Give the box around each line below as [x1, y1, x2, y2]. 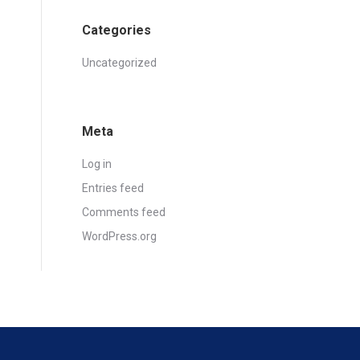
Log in [82, 157, 112, 170]
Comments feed [82, 206, 166, 219]
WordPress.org [82, 230, 157, 243]
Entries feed [82, 182, 144, 194]
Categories [82, 22, 151, 38]
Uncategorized [82, 56, 157, 69]
